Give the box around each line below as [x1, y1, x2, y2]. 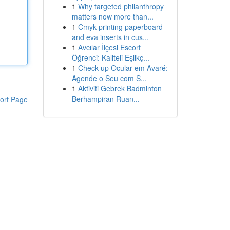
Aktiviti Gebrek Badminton [78, 83, 162, 93]
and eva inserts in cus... [71, 32, 149, 42]
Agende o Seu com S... [71, 73, 147, 83]
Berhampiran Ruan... [71, 93, 140, 104]
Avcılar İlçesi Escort [78, 42, 141, 52]
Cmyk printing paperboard [78, 22, 163, 32]
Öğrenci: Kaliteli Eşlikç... [71, 52, 149, 63]
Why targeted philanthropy [78, 1, 164, 11]
